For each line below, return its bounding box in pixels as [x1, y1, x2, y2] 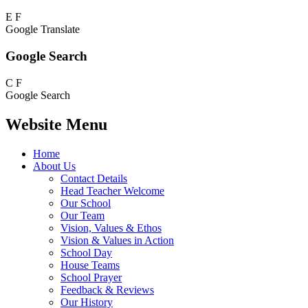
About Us [33, 159, 76, 172]
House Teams [60, 258, 120, 271]
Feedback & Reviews [60, 283, 154, 296]
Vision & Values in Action [60, 234, 174, 246]
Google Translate [5, 23, 80, 36]
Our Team [60, 209, 104, 221]
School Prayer [60, 271, 122, 283]
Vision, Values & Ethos [60, 221, 162, 234]
